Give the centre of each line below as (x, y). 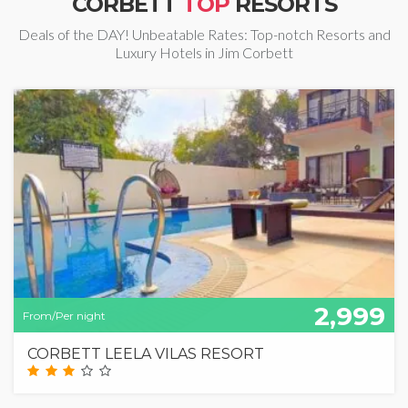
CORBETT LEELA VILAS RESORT (146, 353)
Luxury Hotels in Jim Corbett (204, 52)
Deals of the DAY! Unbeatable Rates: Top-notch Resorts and (204, 34)
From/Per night (64, 315)
